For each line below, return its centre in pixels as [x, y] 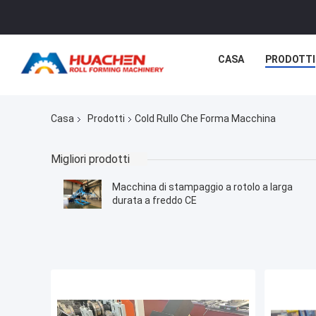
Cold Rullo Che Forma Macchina [205, 119]
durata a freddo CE [154, 201]
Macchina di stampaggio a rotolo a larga [202, 187]
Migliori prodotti [90, 159]
